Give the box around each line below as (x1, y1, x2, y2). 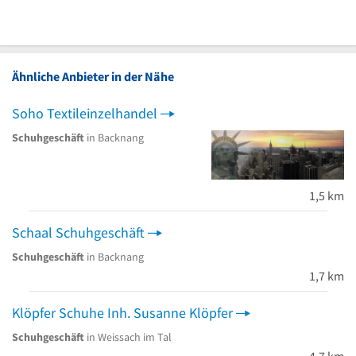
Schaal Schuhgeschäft (12, 222, 145, 242)
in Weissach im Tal (84, 329, 172, 344)
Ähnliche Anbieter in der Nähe (12, 68, 174, 84)
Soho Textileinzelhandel (12, 103, 157, 122)
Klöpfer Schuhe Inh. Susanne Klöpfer (12, 303, 233, 322)
